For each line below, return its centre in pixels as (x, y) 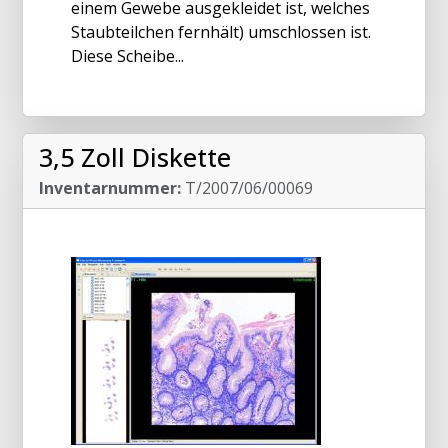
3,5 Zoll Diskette (135, 156)
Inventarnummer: (110, 187)
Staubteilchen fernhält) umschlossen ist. (221, 31)
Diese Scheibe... (127, 55)
